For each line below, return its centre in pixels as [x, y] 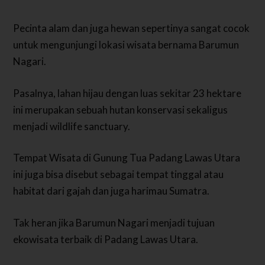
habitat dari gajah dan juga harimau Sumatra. [112, 191]
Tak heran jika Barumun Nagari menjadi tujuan [114, 222]
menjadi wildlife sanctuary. [72, 126]
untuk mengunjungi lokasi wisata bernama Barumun [126, 45]
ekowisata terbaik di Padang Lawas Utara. [106, 239]
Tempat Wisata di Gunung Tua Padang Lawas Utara [127, 158]
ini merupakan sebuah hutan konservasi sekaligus [121, 109]
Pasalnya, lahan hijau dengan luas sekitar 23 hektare [127, 93]
